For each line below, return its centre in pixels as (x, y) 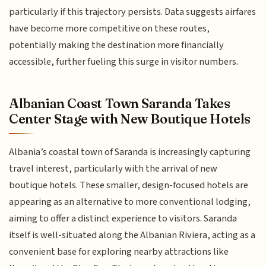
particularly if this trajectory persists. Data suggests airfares (133, 12)
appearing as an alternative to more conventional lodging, (130, 202)
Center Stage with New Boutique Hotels (130, 118)
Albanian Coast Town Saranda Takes (120, 103)
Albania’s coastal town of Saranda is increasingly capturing (130, 152)
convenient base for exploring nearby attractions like (119, 251)
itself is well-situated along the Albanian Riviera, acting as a (132, 235)
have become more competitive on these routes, (110, 29)
